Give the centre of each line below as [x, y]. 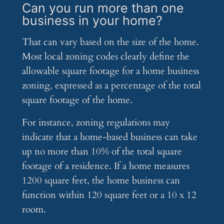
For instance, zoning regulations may [96, 123]
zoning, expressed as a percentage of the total [111, 86]
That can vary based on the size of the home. [110, 42]
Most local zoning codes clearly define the [105, 57]
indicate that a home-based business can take [109, 137]
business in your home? [92, 21]
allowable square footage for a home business [110, 71]
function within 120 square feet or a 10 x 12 [109, 195]
